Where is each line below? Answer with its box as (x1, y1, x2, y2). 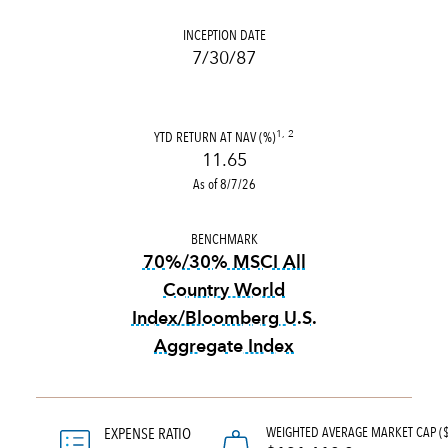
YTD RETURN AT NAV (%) (154, 128, 276, 146)
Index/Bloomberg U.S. (131, 310, 317, 328)
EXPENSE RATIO (104, 424, 191, 443)
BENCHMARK (190, 230, 258, 248)
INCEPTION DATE (182, 26, 266, 44)
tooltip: (223, 365, 288, 383)
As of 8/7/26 (192, 175, 256, 193)
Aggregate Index (154, 338, 294, 356)
